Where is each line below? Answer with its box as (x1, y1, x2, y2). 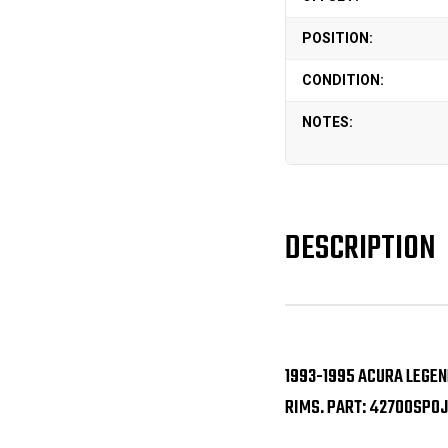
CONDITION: (301, 72, 384, 88)
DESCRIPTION (284, 224, 436, 275)
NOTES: (301, 114, 353, 130)
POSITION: (301, 30, 373, 46)
